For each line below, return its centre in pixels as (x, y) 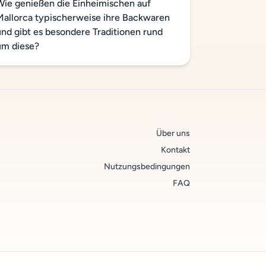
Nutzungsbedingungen (147, 167)
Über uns (173, 133)
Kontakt (175, 150)
